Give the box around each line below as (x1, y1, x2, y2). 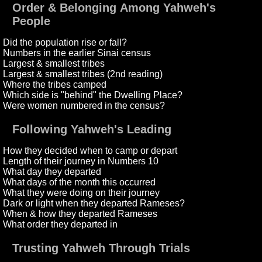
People (12, 15, 51, 28)
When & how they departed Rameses (3, 209, 158, 219)
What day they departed (3, 167, 102, 177)
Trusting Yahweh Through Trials (12, 242, 191, 255)
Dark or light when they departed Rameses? (3, 198, 185, 209)
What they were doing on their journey (3, 188, 160, 198)
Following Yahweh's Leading (12, 123, 172, 136)
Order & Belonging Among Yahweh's (12, 1, 216, 15)
